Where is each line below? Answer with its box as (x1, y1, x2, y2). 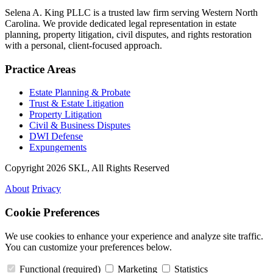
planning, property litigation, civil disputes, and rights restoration (5, 29, 252, 40)
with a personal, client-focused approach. (5, 40, 162, 51)
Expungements (29, 142, 87, 153)
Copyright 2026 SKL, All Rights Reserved (5, 163, 169, 174)
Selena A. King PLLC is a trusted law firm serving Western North (5, 7, 258, 18)
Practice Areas (5, 62, 76, 76)
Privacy (32, 183, 61, 194)
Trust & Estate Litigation (29, 98, 124, 109)
